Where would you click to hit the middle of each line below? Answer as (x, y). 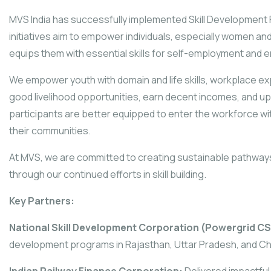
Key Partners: (42, 201)
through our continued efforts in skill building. (108, 174)
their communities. (50, 130)
